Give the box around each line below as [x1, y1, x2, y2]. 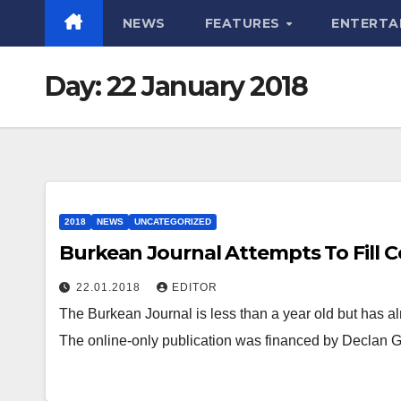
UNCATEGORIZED [134, 217, 211, 226]
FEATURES [204, 15, 284, 31]
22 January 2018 [106, 70, 307, 103]
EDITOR [172, 281, 218, 294]
